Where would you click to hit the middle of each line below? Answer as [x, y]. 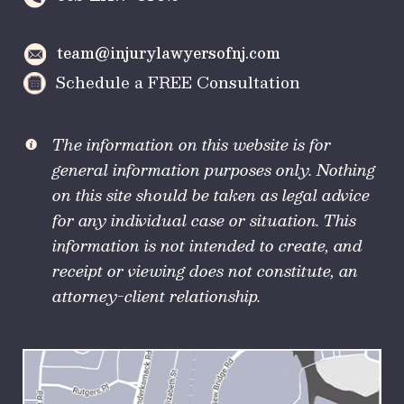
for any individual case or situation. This [204, 220]
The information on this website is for [192, 145]
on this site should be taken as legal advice [211, 195]
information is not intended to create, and [207, 246]
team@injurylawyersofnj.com [169, 52]
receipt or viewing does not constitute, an [205, 271]
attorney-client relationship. [156, 296]
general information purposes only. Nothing [214, 170]
